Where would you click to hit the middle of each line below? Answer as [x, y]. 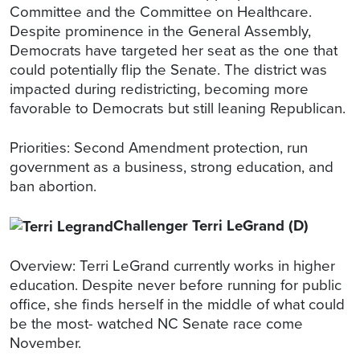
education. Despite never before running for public [176, 285]
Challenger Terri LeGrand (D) [211, 225]
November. [47, 343]
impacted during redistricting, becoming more [159, 88]
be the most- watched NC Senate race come [156, 324]
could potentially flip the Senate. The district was [168, 69]
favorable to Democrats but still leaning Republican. [180, 108]
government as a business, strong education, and [172, 166]
